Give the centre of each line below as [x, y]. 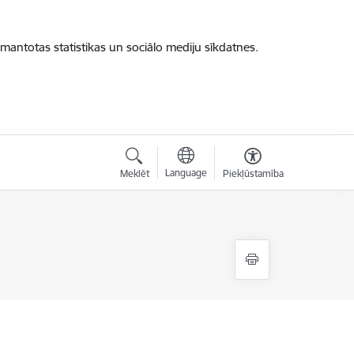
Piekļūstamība [253, 173]
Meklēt [134, 173]
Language [186, 173]
